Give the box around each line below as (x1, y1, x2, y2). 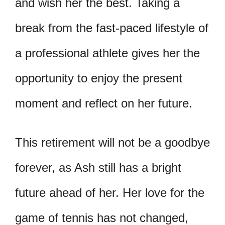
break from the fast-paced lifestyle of (15, 21, 208, 35)
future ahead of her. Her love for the (15, 185, 204, 199)
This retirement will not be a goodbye (15, 135, 210, 149)
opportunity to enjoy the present (15, 71, 182, 85)
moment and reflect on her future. (15, 96, 192, 110)
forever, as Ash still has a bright (15, 160, 181, 174)
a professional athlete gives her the (15, 46, 200, 60)
